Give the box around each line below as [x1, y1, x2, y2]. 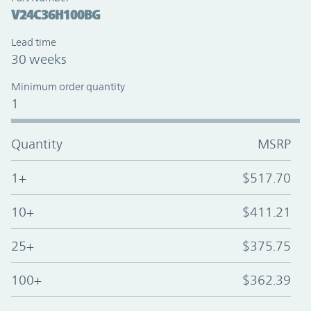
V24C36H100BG [11, 7, 100, 23]
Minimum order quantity [11, 81, 125, 93]
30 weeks [11, 51, 67, 67]
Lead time [11, 36, 56, 49]
